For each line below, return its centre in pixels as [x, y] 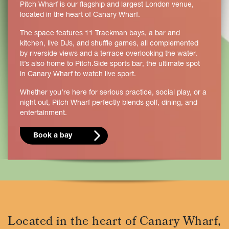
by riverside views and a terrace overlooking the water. [109, 54]
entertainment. [43, 113]
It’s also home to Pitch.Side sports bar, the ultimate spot [110, 64]
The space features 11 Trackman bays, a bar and [100, 34]
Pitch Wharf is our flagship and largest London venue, [107, 5]
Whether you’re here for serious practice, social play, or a [113, 93]
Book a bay [53, 136]
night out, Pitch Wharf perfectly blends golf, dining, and [109, 103]
